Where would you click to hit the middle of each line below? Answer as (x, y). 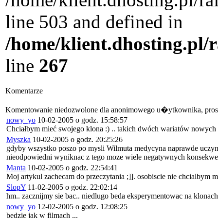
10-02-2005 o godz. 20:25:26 (77, 140)
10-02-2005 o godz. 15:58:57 (82, 120)
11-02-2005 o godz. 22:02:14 (72, 187)
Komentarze (24, 91)
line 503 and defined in (94, 21)
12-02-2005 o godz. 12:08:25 (82, 207)
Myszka (18, 140)
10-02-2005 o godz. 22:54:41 (72, 168)
